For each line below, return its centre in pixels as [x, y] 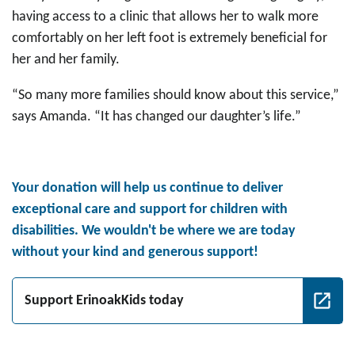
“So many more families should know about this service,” [176, 96]
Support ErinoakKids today [104, 301]
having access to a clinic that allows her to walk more [165, 17]
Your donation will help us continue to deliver [147, 189]
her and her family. [67, 60]
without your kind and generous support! [137, 253]
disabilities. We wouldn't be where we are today [154, 231]
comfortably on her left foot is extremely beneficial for [170, 39]
